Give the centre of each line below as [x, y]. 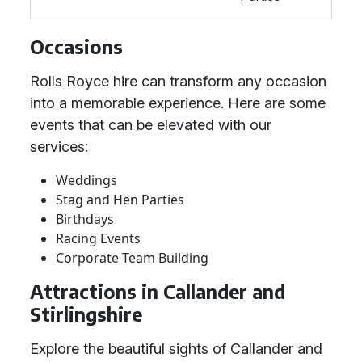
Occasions [76, 46]
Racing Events [98, 238]
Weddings [86, 180]
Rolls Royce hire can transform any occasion [178, 81]
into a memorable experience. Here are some [178, 103]
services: [59, 147]
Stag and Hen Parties [120, 200]
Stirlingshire [86, 314]
